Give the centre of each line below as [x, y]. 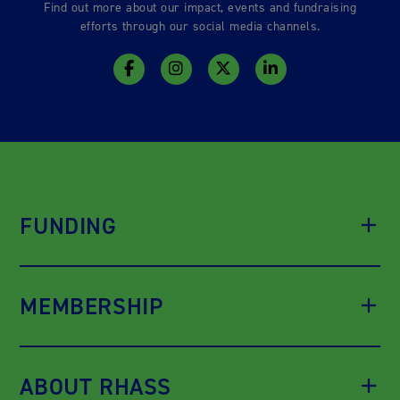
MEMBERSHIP [92, 306]
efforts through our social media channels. [200, 26]
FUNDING [68, 225]
